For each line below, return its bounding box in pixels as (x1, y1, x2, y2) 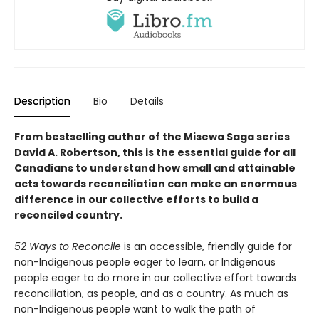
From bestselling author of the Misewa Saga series (14, 129, 290, 144)
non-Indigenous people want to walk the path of (14, 301, 256, 316)
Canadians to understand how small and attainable (14, 160, 296, 175)
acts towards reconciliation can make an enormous (14, 176, 297, 191)
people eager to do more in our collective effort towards (14, 270, 296, 285)
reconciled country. (14, 207, 122, 222)
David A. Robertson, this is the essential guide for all (14, 145, 296, 159)
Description (14, 93, 70, 108)
